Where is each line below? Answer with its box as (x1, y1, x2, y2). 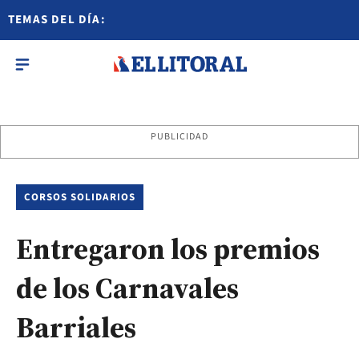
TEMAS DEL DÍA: (8, 11, 106, 28)
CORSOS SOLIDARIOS (24, 190, 135, 204)
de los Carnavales (16, 268, 239, 308)
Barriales (16, 308, 136, 347)
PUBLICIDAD (150, 130, 209, 143)
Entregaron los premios (16, 229, 320, 268)
